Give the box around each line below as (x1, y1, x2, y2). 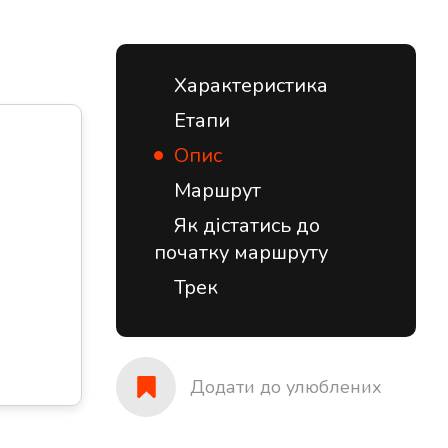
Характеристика (174, 72, 328, 99)
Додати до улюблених (190, 375, 382, 399)
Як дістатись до (174, 212, 320, 239)
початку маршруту (154, 239, 328, 266)
